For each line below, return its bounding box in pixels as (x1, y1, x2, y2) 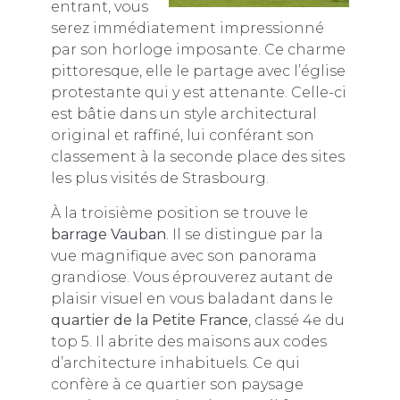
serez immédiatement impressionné (50, 20, 324, 37)
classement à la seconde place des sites (50, 148, 345, 166)
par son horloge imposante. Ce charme (50, 41, 346, 59)
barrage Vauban (50, 225, 166, 243)
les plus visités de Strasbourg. (50, 170, 269, 187)
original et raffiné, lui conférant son (50, 127, 314, 145)
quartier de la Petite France (50, 311, 248, 329)
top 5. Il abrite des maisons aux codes (50, 332, 327, 350)
